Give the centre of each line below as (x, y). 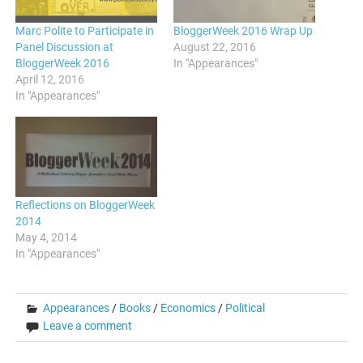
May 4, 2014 (47, 238)
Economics (188, 308)
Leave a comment (88, 326)
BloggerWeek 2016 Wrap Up (243, 30)
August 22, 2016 (215, 47)
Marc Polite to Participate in (85, 30)
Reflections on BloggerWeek (85, 205)
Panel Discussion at (65, 47)
